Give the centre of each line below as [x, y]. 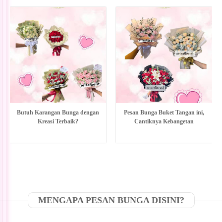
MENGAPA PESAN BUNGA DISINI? [111, 200]
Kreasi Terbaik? [58, 121]
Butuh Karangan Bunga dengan [58, 112]
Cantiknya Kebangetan [164, 121]
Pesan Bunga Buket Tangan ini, [164, 112]
